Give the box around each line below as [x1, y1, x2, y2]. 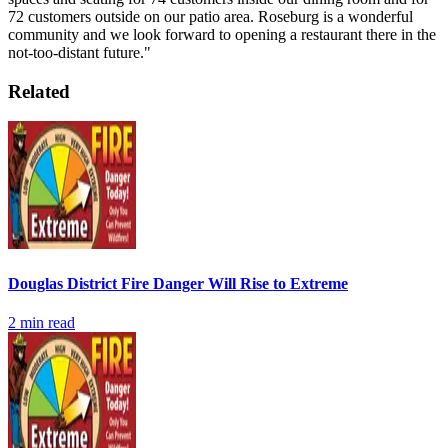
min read [16, 313, 75, 331]
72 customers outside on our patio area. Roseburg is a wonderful [8, 7, 413, 25]
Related [8, 80, 70, 102]
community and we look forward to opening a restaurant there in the [8, 25, 436, 43]
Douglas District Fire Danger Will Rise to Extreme [8, 274, 348, 292]
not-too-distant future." [8, 43, 151, 61]
